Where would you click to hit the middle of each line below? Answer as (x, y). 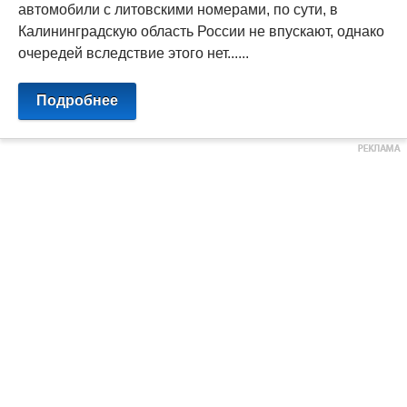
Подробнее (77, 100)
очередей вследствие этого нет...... (134, 53)
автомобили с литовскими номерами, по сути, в (178, 10)
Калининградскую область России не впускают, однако (201, 31)
